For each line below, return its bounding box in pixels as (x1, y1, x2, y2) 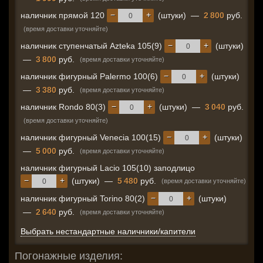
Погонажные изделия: (15, 250, 123, 262)
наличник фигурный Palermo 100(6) (21, 72, 160, 81)
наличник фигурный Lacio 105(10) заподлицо (21, 163, 195, 173)
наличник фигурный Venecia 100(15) (21, 133, 163, 142)
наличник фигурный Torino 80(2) (21, 194, 147, 203)
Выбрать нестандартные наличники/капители (21, 227, 195, 236)
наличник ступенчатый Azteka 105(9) (21, 41, 164, 50)
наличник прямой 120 (21, 11, 107, 20)
